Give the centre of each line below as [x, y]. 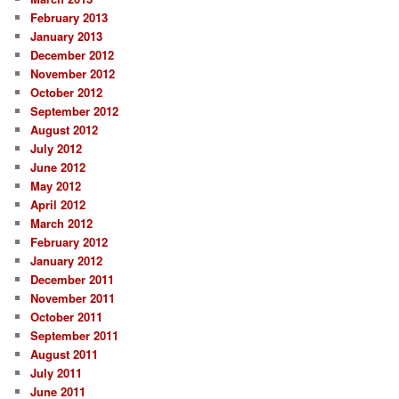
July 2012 [57, 149]
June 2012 [58, 167]
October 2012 [67, 93]
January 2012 [67, 261]
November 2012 [73, 74]
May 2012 [56, 186]
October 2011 [67, 317]
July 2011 [57, 373]
